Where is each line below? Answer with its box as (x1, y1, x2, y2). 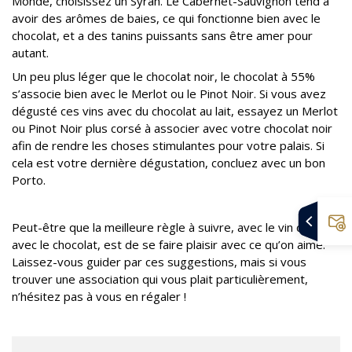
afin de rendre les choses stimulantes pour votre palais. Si (12, 137, 324, 153)
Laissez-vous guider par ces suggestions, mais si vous (12, 254, 306, 269)
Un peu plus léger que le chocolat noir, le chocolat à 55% (12, 68, 315, 84)
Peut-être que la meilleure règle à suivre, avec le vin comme (12, 219, 336, 235)
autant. (12, 45, 49, 60)
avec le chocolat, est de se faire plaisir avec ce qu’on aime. (12, 236, 325, 252)
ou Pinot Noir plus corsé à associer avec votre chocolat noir (12, 120, 332, 136)
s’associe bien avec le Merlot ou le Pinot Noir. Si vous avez (12, 86, 326, 101)
